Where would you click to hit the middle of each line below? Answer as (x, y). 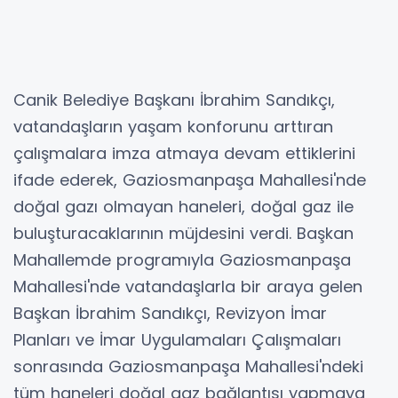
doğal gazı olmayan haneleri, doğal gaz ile (183, 206)
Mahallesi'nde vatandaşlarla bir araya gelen (188, 286)
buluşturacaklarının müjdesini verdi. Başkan (183, 233)
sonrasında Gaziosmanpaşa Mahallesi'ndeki (188, 366)
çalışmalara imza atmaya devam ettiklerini (184, 153)
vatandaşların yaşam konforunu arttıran (173, 126)
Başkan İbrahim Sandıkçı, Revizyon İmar (170, 313)
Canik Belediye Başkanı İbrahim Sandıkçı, (174, 99)
